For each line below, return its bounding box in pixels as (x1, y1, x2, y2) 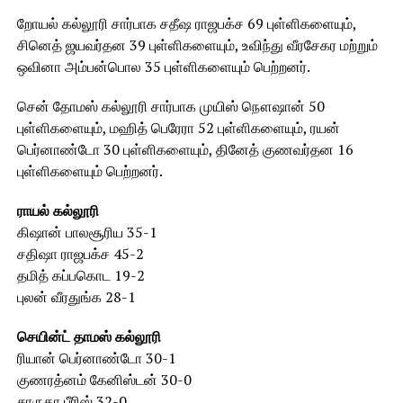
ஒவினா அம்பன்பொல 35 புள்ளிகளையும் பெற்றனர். (16, 57, 310, 76)
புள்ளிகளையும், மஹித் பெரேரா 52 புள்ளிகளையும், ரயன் (16, 118, 340, 138)
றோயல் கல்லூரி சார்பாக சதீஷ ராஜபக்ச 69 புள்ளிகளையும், (16, 13, 356, 33)
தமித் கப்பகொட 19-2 (16, 265, 145, 285)
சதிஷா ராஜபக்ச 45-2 (16, 244, 144, 264)
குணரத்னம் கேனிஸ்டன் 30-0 (16, 370, 192, 390)
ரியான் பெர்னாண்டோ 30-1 (16, 348, 176, 368)
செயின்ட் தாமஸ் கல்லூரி (16, 327, 161, 346)
